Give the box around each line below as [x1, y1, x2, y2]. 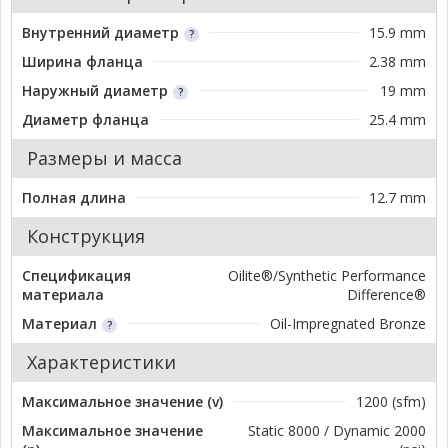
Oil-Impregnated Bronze [270, 313, 426, 333]
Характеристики [27, 349, 176, 374]
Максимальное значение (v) [22, 391, 223, 411]
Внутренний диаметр [22, 22, 179, 42]
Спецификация [22, 265, 131, 285]
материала [22, 284, 104, 304]
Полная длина [22, 187, 126, 207]
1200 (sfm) [356, 391, 426, 411]
